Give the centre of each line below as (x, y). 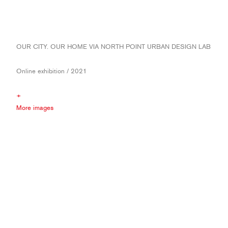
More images (35, 108)
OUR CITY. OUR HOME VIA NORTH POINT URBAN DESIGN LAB (113, 47)
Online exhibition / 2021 (52, 71)
